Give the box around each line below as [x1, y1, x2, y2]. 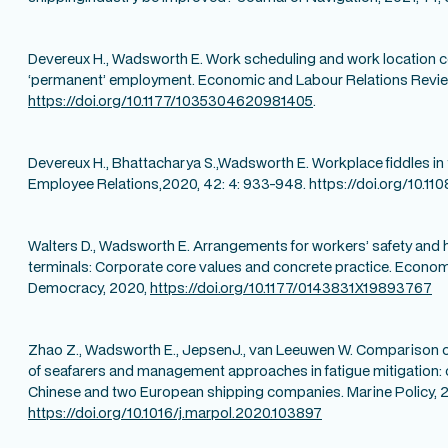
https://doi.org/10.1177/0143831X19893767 [150, 277, 432, 297]
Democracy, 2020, [28, 277, 150, 297]
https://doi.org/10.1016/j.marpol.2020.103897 [28, 402, 322, 422]
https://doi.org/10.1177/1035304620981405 [28, 90, 313, 110]
